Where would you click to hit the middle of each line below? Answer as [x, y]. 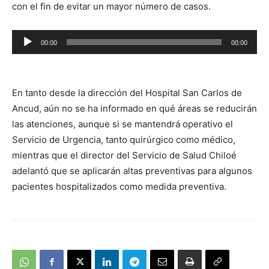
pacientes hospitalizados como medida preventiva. [119, 187]
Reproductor [38, 37]
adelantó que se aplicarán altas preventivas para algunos [132, 171]
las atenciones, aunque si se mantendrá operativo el [122, 124]
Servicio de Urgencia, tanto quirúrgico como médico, [124, 140]
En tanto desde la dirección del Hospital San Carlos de [127, 93]
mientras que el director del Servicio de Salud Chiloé [124, 156]
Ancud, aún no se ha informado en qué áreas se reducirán [134, 109]
